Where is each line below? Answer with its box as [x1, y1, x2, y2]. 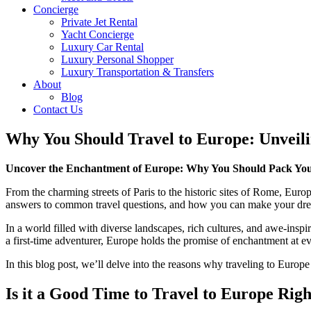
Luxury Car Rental [61, 41, 144, 53]
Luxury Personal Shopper [61, 53, 174, 65]
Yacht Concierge [61, 28, 134, 40]
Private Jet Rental [61, 16, 137, 28]
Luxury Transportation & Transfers [61, 66, 214, 78]
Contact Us [33, 103, 83, 115]
